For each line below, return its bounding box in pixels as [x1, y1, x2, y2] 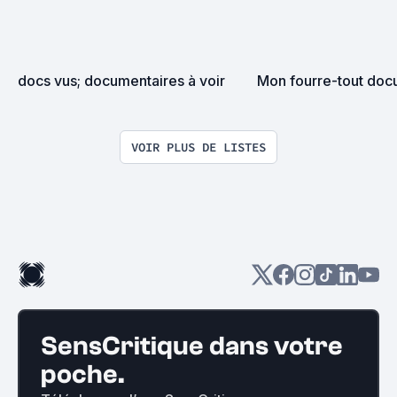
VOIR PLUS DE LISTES [131, 138, 266, 155]
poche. [41, 358, 125, 390]
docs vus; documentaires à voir [18, 71, 225, 90]
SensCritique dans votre [41, 330, 343, 362]
